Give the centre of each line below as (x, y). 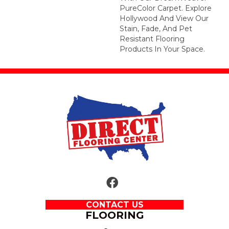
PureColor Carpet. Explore (166, 8)
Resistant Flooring (152, 39)
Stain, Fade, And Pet (156, 28)
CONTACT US (114, 205)
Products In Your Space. (162, 49)
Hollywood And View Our (164, 18)
